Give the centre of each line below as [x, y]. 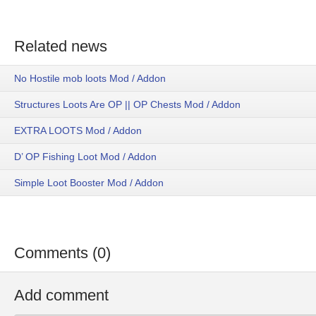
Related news [61, 46]
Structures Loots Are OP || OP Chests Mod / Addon [127, 105]
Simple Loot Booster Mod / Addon [89, 183]
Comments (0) [62, 253]
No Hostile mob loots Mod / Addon [90, 79]
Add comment [61, 296]
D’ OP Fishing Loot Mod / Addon [85, 157]
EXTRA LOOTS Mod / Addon [78, 131]
